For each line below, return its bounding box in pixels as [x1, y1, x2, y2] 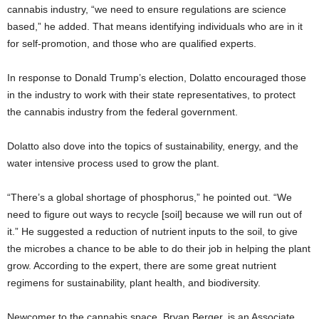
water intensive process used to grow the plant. [7, 157, 219, 169]
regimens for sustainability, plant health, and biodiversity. [7, 277, 261, 289]
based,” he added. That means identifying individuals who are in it [7, 21, 303, 33]
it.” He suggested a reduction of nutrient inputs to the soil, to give [7, 226, 298, 238]
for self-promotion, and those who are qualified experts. [7, 38, 256, 50]
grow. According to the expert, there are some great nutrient [7, 260, 276, 272]
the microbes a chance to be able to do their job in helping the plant [7, 243, 310, 255]
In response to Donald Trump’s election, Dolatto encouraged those [7, 72, 306, 84]
